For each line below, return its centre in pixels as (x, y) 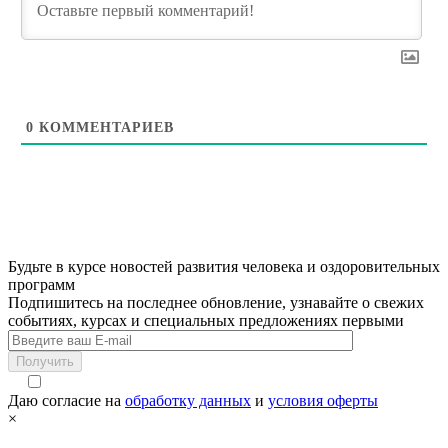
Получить (45, 361)
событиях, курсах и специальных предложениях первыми (206, 320)
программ (41, 284)
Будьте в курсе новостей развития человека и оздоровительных (224, 266)
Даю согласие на (66, 400)
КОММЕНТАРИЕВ (103, 127)
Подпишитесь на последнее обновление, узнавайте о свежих (216, 302)
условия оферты (323, 400)
